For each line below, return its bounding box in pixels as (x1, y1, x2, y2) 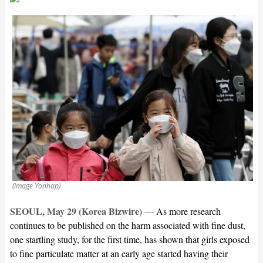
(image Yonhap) (12, 180, 60, 191)
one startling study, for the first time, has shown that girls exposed (9, 232, 249, 245)
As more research (156, 204, 221, 217)
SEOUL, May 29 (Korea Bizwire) (9, 204, 142, 218)
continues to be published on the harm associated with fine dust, (9, 218, 245, 231)
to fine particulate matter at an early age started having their (9, 247, 228, 259)
